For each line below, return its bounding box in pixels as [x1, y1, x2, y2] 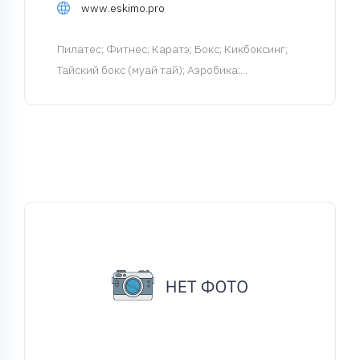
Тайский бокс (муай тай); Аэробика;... [57, 63, 247, 77]
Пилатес [57, 42, 101, 56]
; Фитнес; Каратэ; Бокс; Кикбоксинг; [101, 42, 288, 56]
